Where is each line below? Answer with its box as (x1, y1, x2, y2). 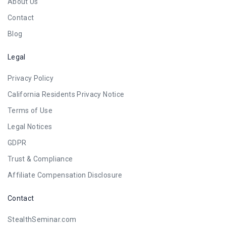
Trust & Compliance (8, 155, 73, 163)
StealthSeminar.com (8, 215, 77, 223)
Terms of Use (8, 106, 53, 115)
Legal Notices (8, 123, 52, 131)
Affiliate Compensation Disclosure (8, 171, 123, 179)
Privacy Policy (8, 74, 53, 82)
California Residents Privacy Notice (8, 90, 125, 98)
